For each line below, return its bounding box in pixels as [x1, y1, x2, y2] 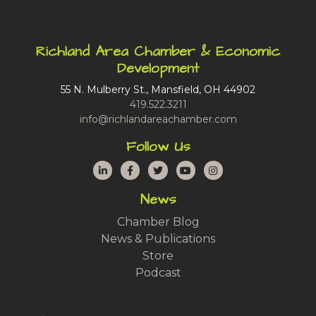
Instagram [217, 162, 274, 176]
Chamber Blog [116, 214, 200, 229]
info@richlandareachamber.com [79, 112, 237, 126]
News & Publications [101, 231, 215, 245]
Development [117, 58, 199, 78]
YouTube [190, 162, 244, 176]
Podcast [135, 265, 181, 279]
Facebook [133, 162, 189, 176]
